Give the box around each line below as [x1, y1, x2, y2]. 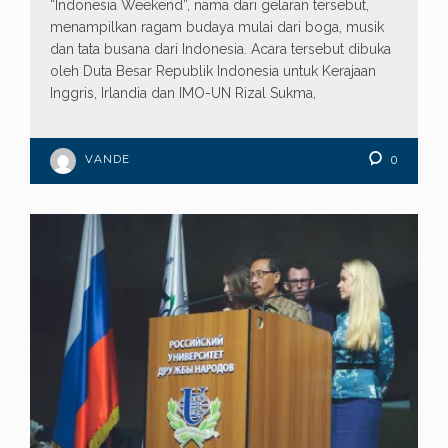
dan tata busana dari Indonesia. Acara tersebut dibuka [50, 41, 391, 58]
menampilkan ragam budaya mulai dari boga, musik [50, 19, 384, 36]
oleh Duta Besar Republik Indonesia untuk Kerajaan [50, 63, 376, 80]
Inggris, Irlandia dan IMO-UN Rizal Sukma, [50, 85, 316, 102]
